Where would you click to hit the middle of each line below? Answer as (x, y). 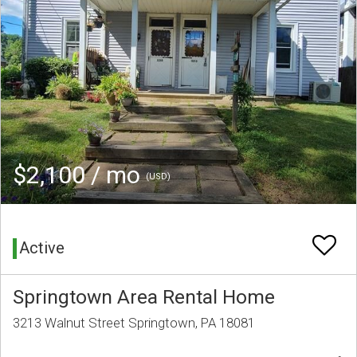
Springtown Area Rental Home (144, 297)
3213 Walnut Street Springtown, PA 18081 (134, 323)
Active (42, 248)
